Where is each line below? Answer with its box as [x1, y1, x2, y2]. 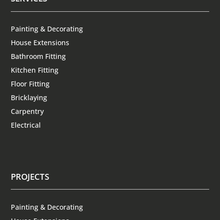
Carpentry [11, 107, 44, 116]
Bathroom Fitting [11, 52, 66, 61]
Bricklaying [11, 93, 48, 103]
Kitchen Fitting [11, 65, 59, 75]
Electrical [11, 120, 41, 130]
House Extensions [11, 38, 70, 48]
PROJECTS [11, 170, 50, 182]
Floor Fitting [11, 79, 50, 89]
